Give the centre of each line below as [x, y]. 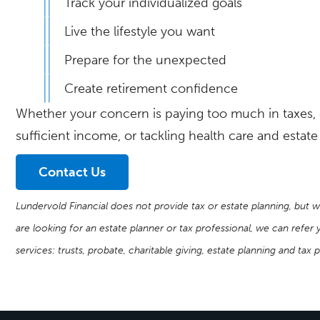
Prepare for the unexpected [146, 60]
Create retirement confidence [151, 88]
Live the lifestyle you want [140, 31]
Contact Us [72, 172]
